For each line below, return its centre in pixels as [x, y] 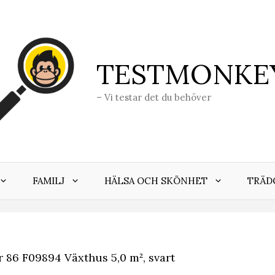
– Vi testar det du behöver [154, 98]
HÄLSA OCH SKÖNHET [156, 181]
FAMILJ [48, 181]
